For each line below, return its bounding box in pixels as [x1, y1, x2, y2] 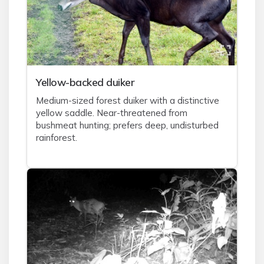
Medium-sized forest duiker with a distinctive [36, 95, 219, 106]
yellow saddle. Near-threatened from [36, 107, 187, 118]
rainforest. [36, 132, 77, 143]
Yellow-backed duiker [36, 75, 134, 88]
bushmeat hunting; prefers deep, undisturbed [36, 120, 219, 131]
